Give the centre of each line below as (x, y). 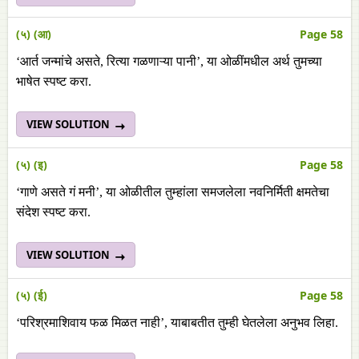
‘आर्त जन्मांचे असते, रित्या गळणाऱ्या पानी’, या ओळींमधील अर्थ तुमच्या (169, 61)
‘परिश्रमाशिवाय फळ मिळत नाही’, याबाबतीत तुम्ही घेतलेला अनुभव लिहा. (177, 323)
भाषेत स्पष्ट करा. (54, 81)
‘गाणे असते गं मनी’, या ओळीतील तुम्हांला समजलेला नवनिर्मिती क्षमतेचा (173, 192)
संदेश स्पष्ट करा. (53, 212)
